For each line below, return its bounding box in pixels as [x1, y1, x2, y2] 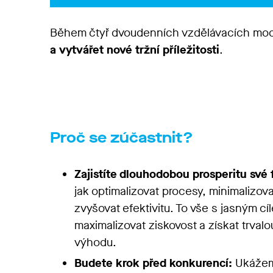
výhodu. [74, 235, 119, 250]
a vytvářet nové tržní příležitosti [50, 42, 219, 57]
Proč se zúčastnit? [50, 128, 197, 147]
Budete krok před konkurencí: [74, 255, 232, 271]
